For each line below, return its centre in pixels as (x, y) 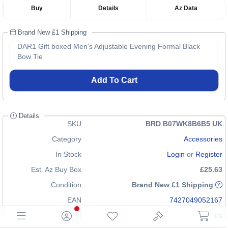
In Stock (68, 154)
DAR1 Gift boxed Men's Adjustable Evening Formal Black (109, 46)
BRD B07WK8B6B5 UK (184, 124)
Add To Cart (114, 80)
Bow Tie (30, 56)
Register (209, 154)
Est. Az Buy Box (56, 169)
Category (67, 139)
